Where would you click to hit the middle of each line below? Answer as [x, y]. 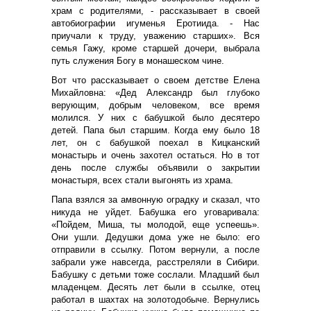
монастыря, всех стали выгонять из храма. [142, 180]
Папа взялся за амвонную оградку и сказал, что [155, 199]
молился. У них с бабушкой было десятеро [155, 117]
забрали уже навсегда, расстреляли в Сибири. [155, 262]
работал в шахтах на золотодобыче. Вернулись [155, 299]
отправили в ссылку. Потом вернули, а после [155, 249]
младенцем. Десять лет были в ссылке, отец [155, 287]
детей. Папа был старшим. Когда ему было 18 [155, 130]
